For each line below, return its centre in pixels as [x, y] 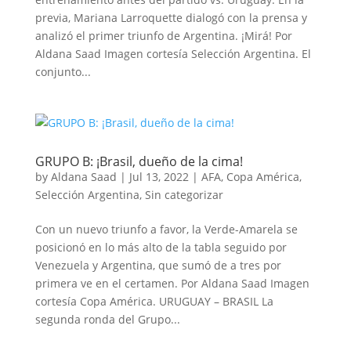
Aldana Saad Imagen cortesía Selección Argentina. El [173, 54]
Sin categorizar [184, 195]
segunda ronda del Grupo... [107, 319]
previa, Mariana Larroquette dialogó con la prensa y [171, 18]
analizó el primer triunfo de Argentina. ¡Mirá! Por [163, 36]
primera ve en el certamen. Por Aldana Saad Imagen [172, 283]
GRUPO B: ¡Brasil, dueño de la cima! [139, 161]
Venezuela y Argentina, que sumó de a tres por [158, 265]
